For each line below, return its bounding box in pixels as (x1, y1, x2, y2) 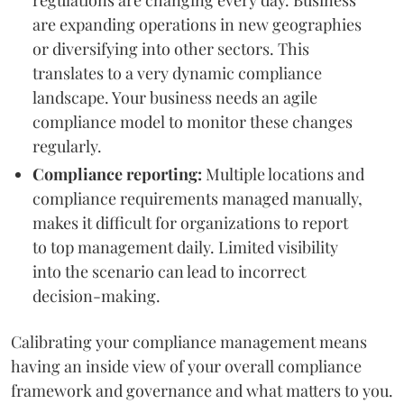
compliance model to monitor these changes (32, 110, 353, 133)
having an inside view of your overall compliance (11, 354, 362, 377)
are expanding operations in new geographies (32, 13, 362, 35)
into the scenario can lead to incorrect (32, 260, 306, 282)
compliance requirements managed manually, (32, 187, 363, 209)
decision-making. (32, 284, 161, 307)
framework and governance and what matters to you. (11, 379, 393, 401)
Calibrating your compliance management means (11, 330, 367, 353)
